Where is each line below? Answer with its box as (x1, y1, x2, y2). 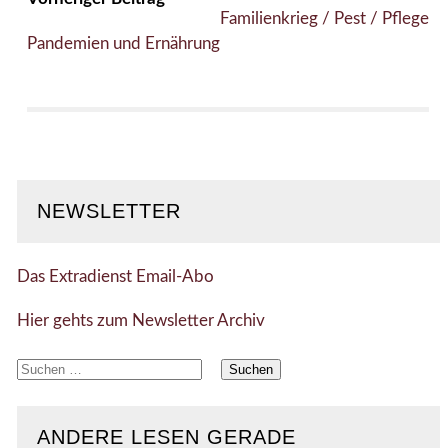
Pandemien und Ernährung (26, 35, 220, 53)
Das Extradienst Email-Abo (16, 267, 214, 285)
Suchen (15, 359, 69, 377)
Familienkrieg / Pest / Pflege (219, 10, 429, 28)
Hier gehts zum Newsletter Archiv (16, 311, 265, 329)
